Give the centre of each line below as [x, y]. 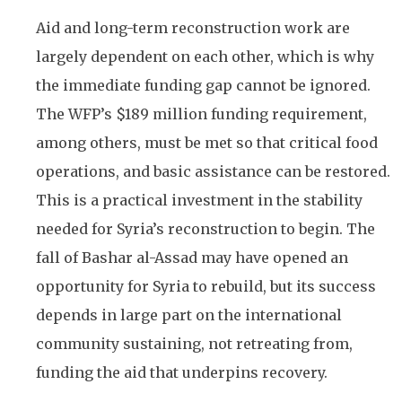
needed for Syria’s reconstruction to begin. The [205, 228]
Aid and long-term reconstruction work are [193, 27]
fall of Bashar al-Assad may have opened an [192, 257]
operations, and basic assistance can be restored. [213, 171]
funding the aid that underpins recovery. [182, 372]
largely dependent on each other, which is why [205, 56]
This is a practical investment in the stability [199, 200]
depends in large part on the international [189, 315]
